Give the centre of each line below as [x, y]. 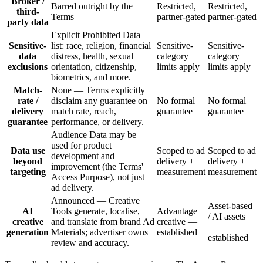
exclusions [28, 66]
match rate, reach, [84, 111]
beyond [28, 161]
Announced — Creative [95, 200]
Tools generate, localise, [95, 211]
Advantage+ [180, 211]
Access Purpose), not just [98, 177]
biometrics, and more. [91, 77]
